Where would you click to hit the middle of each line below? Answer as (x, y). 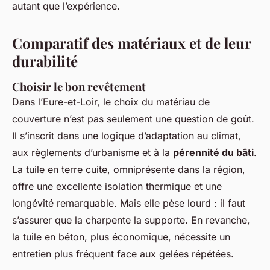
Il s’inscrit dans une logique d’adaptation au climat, (127, 136)
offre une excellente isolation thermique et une (117, 187)
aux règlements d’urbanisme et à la (93, 153)
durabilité (45, 61)
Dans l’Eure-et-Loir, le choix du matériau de (111, 102)
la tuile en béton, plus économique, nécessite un (121, 237)
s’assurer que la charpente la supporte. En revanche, (131, 220)
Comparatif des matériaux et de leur (131, 43)
